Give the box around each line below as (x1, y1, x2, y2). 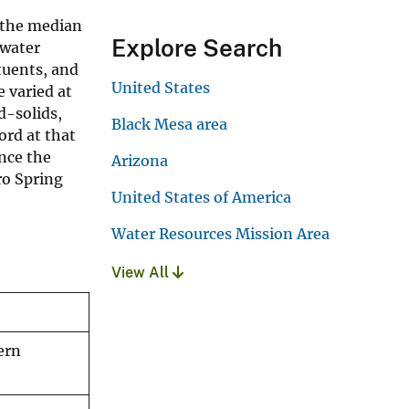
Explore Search (111, 33, 282, 62)
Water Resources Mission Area (111, 224, 330, 243)
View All (111, 263, 173, 281)
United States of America (111, 187, 291, 206)
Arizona (111, 151, 168, 170)
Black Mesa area (111, 114, 227, 133)
